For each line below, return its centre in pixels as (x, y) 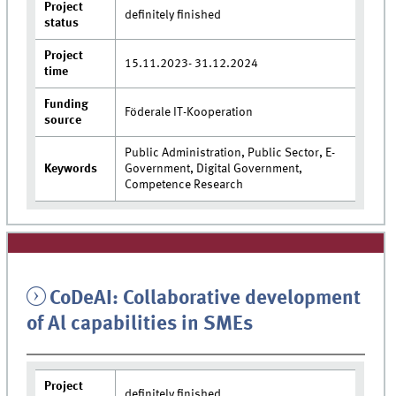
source (63, 120)
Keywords (71, 168)
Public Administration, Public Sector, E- (230, 152)
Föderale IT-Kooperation (189, 112)
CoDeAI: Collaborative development (205, 298)
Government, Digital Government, (214, 168)
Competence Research (184, 184)
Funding (67, 104)
